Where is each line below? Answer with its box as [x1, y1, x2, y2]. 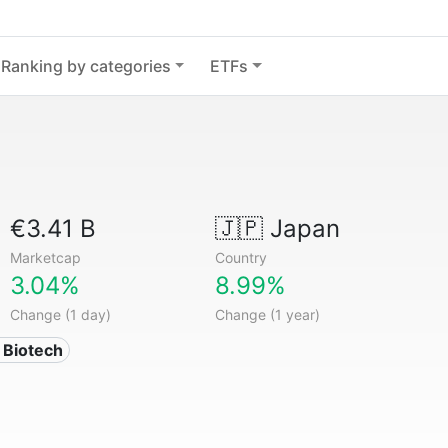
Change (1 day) [10, 306, 112, 323]
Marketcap [10, 249, 82, 266]
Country [214, 249, 267, 266]
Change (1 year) [214, 306, 320, 323]
